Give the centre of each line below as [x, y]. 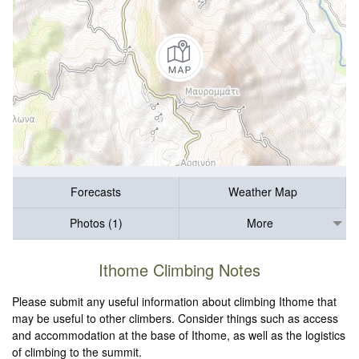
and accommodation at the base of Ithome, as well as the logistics [179, 335]
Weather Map [262, 192]
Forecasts [96, 192]
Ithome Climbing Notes [179, 270]
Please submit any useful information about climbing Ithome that [175, 302]
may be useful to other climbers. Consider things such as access [175, 319]
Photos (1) [96, 223]
